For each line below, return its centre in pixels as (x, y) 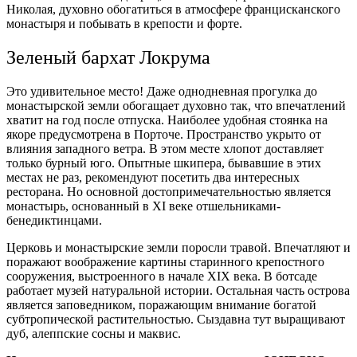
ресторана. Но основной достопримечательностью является (169, 191)
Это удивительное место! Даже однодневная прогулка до (162, 91)
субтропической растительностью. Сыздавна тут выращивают (176, 319)
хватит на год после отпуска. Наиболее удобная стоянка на (167, 120)
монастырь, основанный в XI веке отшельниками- (143, 206)
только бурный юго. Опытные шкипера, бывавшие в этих (164, 163)
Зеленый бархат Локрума (108, 57)
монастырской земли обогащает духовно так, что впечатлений (176, 105)
